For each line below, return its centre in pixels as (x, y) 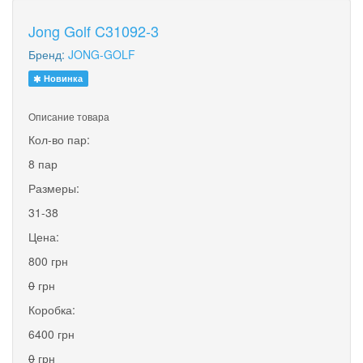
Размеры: (54, 188)
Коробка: (52, 309)
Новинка (62, 78)
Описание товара (69, 116)
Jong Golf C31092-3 (94, 30)
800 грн (48, 261)
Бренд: (48, 54)
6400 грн (51, 333)
